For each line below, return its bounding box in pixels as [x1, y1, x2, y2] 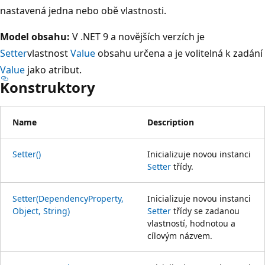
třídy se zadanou [171, 205, 240, 216]
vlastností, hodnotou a [147, 217, 235, 229]
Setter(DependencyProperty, [12, 192, 124, 204]
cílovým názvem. [147, 230, 212, 241]
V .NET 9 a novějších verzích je [70, 30, 205, 43]
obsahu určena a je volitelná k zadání [95, 46, 263, 60]
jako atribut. [25, 63, 82, 76]
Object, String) [12, 205, 70, 216]
